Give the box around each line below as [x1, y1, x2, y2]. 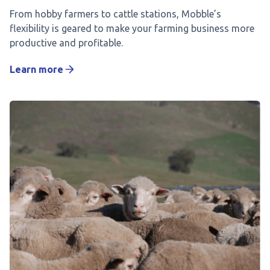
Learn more [10, 63, 63, 75]
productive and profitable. [10, 37, 123, 48]
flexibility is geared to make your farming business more [10, 22, 254, 34]
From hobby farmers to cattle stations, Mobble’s [10, 8, 221, 19]
